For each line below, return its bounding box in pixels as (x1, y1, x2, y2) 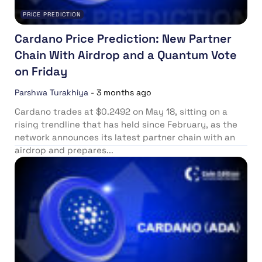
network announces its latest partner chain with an (15, 131, 235, 143)
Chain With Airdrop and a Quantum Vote (15, 47, 237, 63)
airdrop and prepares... (15, 144, 113, 156)
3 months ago (96, 87, 151, 98)
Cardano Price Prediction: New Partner (15, 30, 232, 46)
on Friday (15, 63, 67, 79)
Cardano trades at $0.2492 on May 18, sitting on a (15, 105, 227, 117)
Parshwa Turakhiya (15, 87, 88, 98)
